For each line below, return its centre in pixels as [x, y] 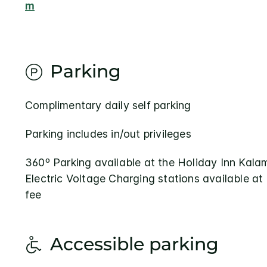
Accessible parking [134, 244]
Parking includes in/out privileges [108, 133]
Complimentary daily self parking [108, 105]
